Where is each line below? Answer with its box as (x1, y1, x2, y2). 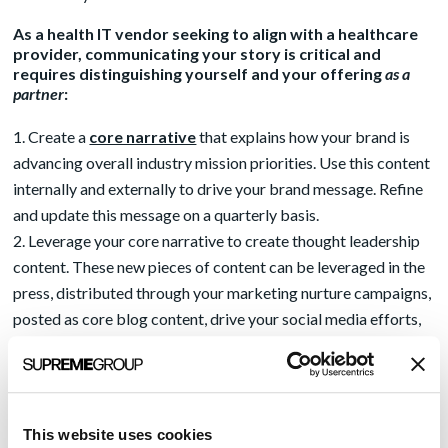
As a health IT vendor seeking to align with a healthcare (13, 23, 419, 43)
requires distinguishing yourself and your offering (13, 63, 386, 83)
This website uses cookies (23, 425, 213, 443)
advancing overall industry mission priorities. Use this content (13, 152, 431, 172)
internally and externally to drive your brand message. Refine (13, 178, 424, 198)
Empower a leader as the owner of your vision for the (28, 386, 385, 406)
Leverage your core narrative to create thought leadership (28, 230, 421, 250)
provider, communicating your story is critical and (13, 43, 382, 63)
